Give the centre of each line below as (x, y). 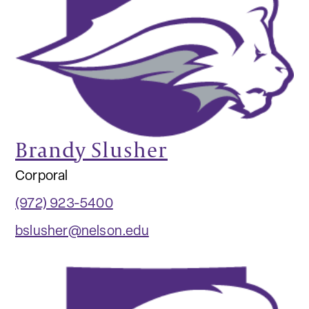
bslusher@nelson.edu (82, 232)
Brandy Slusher (91, 150)
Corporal (42, 177)
